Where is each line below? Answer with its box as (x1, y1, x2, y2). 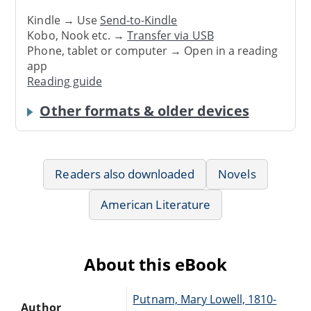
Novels (218, 165, 256, 182)
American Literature (101, 196, 210, 212)
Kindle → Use (27, 12, 100, 28)
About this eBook (84, 252, 227, 276)
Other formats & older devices (40, 101, 249, 120)
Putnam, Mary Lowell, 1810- (133, 291, 277, 307)
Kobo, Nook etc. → (27, 28, 128, 44)
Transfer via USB (127, 28, 214, 44)
